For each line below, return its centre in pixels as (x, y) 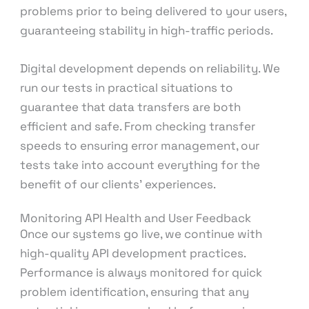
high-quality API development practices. (133, 253)
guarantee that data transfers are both (131, 107)
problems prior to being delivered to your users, (153, 11)
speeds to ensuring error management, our (140, 145)
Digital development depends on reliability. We (150, 68)
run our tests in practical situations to (127, 87)
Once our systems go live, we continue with (141, 233)
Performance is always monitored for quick (141, 272)
